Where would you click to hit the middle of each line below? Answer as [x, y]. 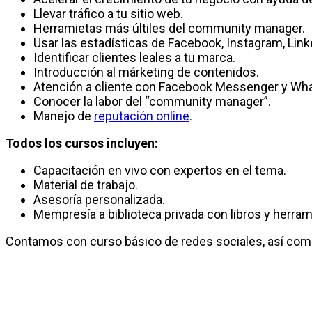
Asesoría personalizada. [99, 200]
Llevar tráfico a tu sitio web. [108, 14]
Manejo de [64, 116]
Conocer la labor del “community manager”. [152, 101]
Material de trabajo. [86, 185]
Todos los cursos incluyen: [82, 143]
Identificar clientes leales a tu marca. [134, 57]
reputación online [142, 116]
